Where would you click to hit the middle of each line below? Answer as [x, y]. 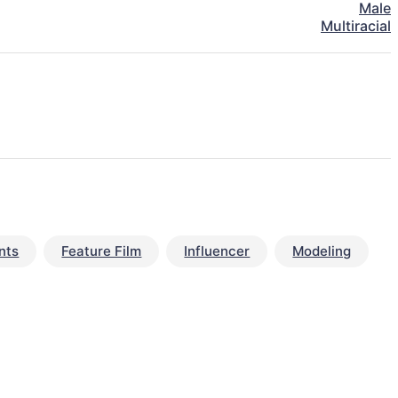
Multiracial [356, 26]
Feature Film [102, 251]
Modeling [322, 251]
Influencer [217, 251]
